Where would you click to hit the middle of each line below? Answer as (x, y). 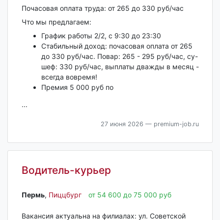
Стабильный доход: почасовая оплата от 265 (117, 46)
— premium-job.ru (171, 124)
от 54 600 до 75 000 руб (130, 194)
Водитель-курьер (66, 170)
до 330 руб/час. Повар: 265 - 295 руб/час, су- (119, 56)
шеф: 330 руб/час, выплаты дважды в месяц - (120, 67)
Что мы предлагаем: (56, 22)
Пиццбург (65, 194)
